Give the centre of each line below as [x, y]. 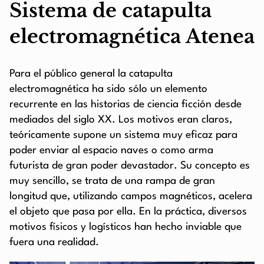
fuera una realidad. [54, 243]
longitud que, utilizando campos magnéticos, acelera [131, 197]
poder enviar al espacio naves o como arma [111, 151]
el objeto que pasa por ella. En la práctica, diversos [128, 212]
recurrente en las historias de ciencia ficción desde [126, 105]
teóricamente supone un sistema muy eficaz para [123, 136]
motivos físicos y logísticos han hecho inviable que [126, 227]
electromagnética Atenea [132, 37]
